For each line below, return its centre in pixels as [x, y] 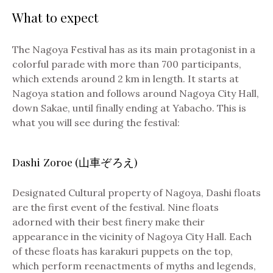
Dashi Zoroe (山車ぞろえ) [75, 162]
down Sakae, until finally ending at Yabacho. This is [129, 108]
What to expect [55, 17]
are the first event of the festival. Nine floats [115, 207]
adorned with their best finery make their [108, 222]
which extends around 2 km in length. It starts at [126, 79]
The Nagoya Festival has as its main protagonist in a [134, 50]
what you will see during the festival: [96, 123]
